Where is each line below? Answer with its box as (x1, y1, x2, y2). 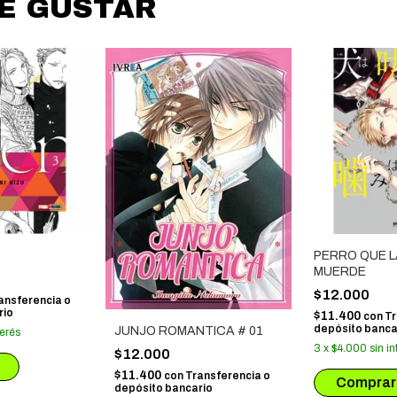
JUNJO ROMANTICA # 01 (114, 324, 263, 339)
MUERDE (314, 264, 366, 278)
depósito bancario (114, 382, 213, 395)
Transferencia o (185, 370, 270, 383)
